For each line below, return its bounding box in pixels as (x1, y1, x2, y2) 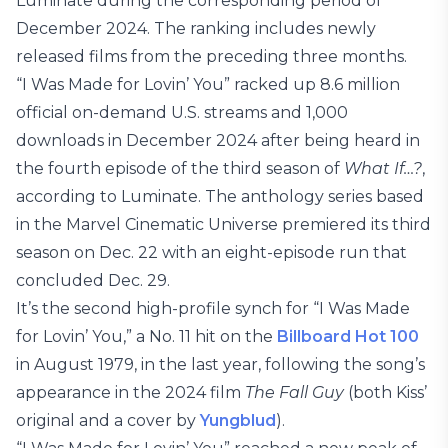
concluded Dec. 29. (16, 271, 170, 290)
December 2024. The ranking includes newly (16, 19, 376, 38)
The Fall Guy (245, 383, 344, 402)
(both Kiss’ (344, 383, 427, 402)
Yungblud (200, 411, 276, 430)
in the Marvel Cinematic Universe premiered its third (16, 215, 431, 234)
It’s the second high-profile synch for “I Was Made (16, 299, 410, 318)
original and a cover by (16, 411, 200, 430)
